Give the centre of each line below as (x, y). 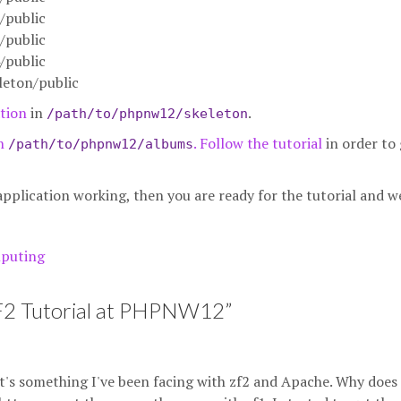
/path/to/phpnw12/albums (101, 144)
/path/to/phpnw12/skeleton (147, 114)
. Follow (220, 143)
